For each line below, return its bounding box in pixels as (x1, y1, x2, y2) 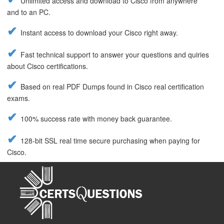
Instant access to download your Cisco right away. (20, 27, 178, 37)
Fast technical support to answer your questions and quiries (20, 49, 209, 59)
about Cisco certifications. (7, 61, 88, 71)
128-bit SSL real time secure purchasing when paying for (20, 135, 200, 145)
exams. (7, 93, 30, 103)
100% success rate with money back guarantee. (20, 113, 172, 123)
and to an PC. (7, 7, 50, 17)
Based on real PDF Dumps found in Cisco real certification (20, 81, 204, 91)
